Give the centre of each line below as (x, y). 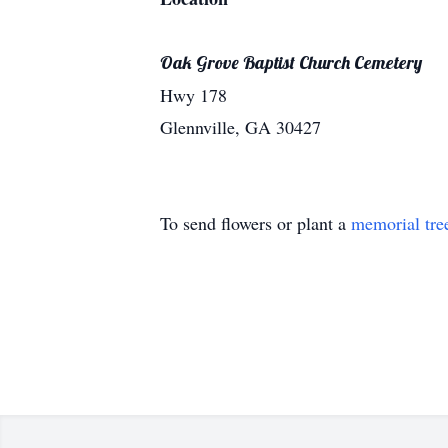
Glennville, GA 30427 (240, 127)
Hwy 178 (193, 95)
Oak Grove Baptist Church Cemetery (291, 62)
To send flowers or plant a (255, 223)
